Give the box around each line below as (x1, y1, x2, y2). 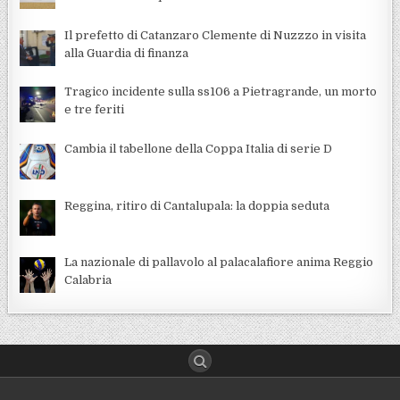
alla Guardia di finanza (64, 46, 189, 60)
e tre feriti (64, 103, 125, 117)
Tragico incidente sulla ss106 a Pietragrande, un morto (64, 85, 378, 99)
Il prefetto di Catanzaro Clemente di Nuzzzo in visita (64, 28, 367, 42)
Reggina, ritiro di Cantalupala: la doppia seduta (64, 198, 330, 212)
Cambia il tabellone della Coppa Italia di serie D (64, 141, 333, 155)
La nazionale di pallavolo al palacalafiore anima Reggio (64, 255, 374, 270)
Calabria (64, 273, 112, 287)
